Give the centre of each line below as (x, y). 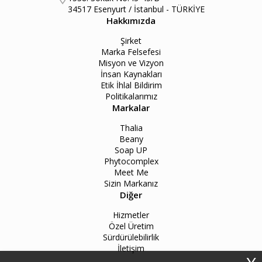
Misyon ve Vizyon (131, 63)
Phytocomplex (131, 161)
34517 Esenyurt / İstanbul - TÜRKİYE (136, 9)
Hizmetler (131, 215)
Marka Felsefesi (131, 51)
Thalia (131, 127)
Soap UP (131, 150)
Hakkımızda (131, 20)
